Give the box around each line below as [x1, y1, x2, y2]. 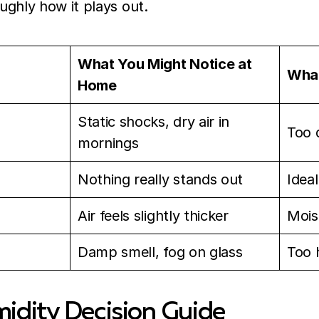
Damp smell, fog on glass [78, 244, 243, 261]
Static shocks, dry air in [78, 113, 229, 131]
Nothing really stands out [78, 171, 243, 189]
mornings [78, 135, 139, 152]
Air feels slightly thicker [78, 207, 229, 225]
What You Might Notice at [78, 56, 252, 73]
